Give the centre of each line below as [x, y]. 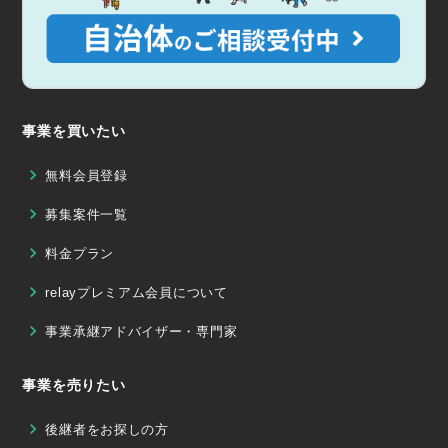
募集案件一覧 [86, 215]
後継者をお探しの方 [107, 430]
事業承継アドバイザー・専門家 [141, 332]
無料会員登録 [86, 176]
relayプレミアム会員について [136, 293]
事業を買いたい [74, 131]
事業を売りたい [74, 385]
